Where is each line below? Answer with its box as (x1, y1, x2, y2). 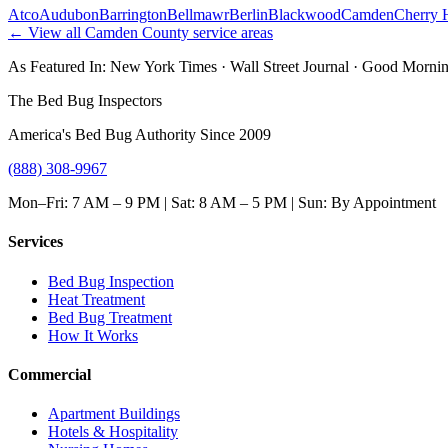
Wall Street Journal (230, 58, 349, 76)
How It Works (48, 326, 138, 344)
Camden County (85, 24, 189, 42)
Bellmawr (167, 6, 229, 24)
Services (8, 233, 63, 251)
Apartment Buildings (48, 405, 180, 423)
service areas (189, 24, 273, 42)
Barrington (99, 6, 167, 24)
